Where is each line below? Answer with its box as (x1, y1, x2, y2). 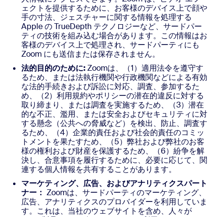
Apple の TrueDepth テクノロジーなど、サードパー (21, 21, 202, 31)
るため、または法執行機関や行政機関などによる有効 (21, 72, 207, 82)
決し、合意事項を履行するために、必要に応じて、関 (21, 155, 207, 165)
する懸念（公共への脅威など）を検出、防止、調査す (21, 118, 207, 128)
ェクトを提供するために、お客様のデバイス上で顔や (21, 3, 207, 13)
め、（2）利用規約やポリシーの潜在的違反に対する (21, 91, 204, 101)
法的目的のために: (21, 63, 87, 73)
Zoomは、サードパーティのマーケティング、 (45, 187, 206, 198)
